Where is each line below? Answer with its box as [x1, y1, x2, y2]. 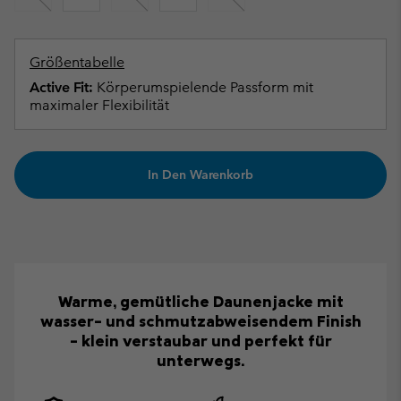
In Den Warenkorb [148, 166, 253, 183]
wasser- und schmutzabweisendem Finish [39, 310, 362, 331]
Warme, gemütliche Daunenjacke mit [57, 290, 344, 311]
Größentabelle [30, 54, 124, 72]
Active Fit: [30, 79, 93, 97]
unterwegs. [157, 349, 244, 371]
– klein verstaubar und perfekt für [69, 329, 332, 351]
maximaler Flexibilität [30, 97, 169, 115]
